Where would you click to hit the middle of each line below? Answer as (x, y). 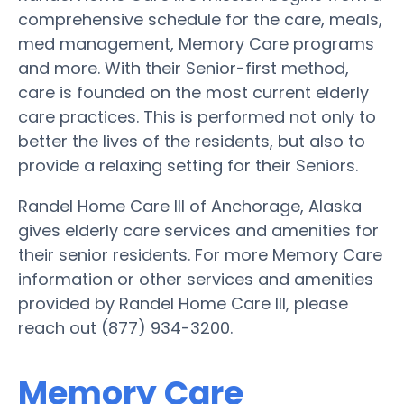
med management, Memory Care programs (196, 43)
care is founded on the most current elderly (193, 92)
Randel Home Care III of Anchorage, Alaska (190, 206)
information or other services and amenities (196, 279)
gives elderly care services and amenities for (198, 230)
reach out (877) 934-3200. (125, 327)
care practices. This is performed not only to (197, 116)
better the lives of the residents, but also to (192, 141)
